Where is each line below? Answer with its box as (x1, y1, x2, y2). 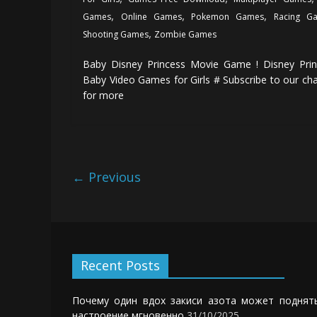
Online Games (120, 10, 182, 23)
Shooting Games (83, 28, 149, 40)
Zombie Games (154, 28, 217, 40)
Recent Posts (81, 256, 160, 274)
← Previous (72, 168, 141, 185)
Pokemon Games (191, 10, 265, 23)
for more (83, 88, 124, 102)
